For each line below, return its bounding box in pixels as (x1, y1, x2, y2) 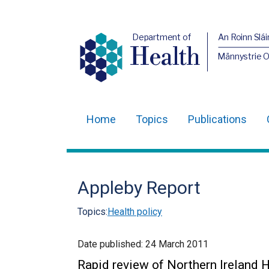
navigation (77, 147, 146, 164)
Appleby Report (77, 177, 201, 198)
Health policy (107, 206, 162, 217)
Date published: (77, 238, 145, 250)
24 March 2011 (145, 238, 208, 250)
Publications (188, 113, 247, 125)
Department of (131, 32, 191, 42)
